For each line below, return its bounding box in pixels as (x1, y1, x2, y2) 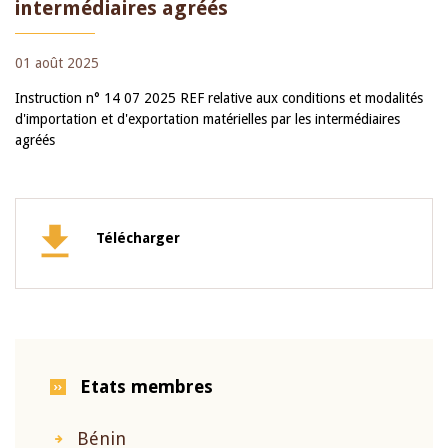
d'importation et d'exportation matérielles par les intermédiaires (15, 111, 400, 127)
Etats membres (80, 376, 213, 397)
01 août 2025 (15, 55, 99, 71)
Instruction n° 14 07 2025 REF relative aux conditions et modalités (15, 90, 423, 106)
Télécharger (96, 230, 180, 246)
